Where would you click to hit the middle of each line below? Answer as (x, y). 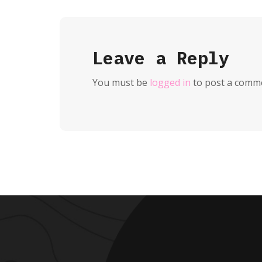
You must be (121, 82)
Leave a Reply (161, 57)
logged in (170, 82)
